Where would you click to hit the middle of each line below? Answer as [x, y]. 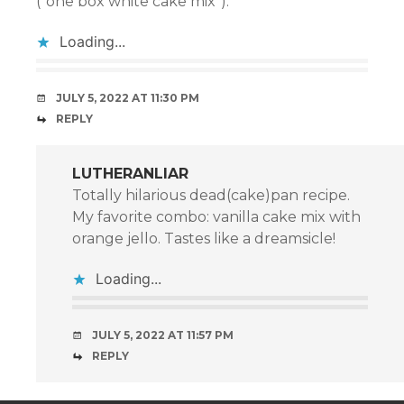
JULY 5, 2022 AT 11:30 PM [128, 97]
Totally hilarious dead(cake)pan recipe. [211, 195]
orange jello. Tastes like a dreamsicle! [204, 238]
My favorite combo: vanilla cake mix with [216, 216]
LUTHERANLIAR [130, 173]
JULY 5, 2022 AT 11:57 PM [163, 335]
